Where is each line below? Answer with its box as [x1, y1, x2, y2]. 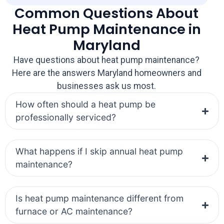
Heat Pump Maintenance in [12, 19, 201, 39]
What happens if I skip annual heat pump [15, 146, 183, 157]
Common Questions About [14, 3, 199, 23]
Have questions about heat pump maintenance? [13, 55, 200, 65]
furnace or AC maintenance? [15, 206, 132, 217]
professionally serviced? [15, 112, 116, 123]
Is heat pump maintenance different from [15, 193, 183, 204]
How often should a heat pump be [15, 99, 155, 110]
